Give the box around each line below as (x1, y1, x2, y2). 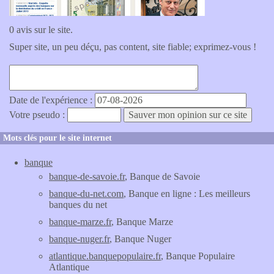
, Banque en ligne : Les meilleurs (124, 188, 250, 199)
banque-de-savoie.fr (49, 171, 125, 182)
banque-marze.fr (49, 217, 111, 227)
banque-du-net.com (49, 188, 124, 199)
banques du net (49, 199, 107, 210)
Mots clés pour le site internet (3, 133, 112, 143)
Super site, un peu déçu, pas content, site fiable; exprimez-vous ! (9, 42, 256, 52)
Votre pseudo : (9, 109, 67, 120)
